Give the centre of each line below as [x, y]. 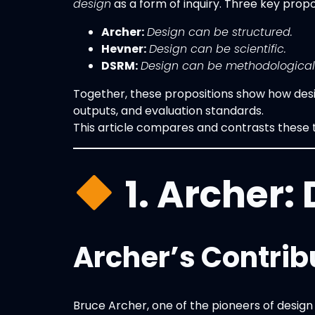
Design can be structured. [220, 32]
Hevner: [124, 49]
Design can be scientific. [218, 49]
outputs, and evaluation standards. [168, 110]
